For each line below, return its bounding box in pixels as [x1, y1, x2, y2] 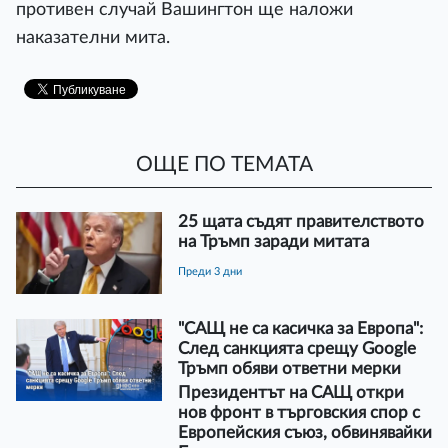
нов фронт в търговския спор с [177, 403, 420, 421]
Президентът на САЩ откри [177, 383, 404, 401]
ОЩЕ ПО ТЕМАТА [135, 154, 313, 176]
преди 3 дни [185, 265, 242, 277]
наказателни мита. [16, 29, 170, 46]
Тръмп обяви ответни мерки [177, 359, 401, 377]
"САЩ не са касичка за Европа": [177, 319, 423, 337]
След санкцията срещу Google [177, 339, 416, 357]
